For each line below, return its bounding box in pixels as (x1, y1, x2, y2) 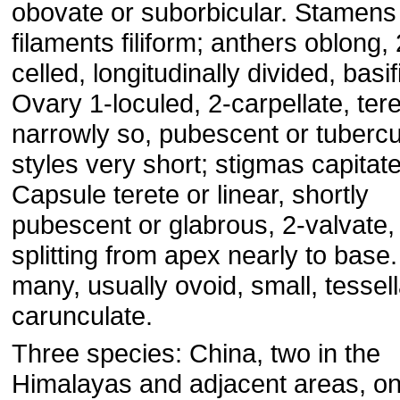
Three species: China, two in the (12, 338, 380, 368)
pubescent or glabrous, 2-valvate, (12, 210, 395, 239)
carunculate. (12, 301, 153, 330)
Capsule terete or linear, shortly (12, 179, 369, 209)
